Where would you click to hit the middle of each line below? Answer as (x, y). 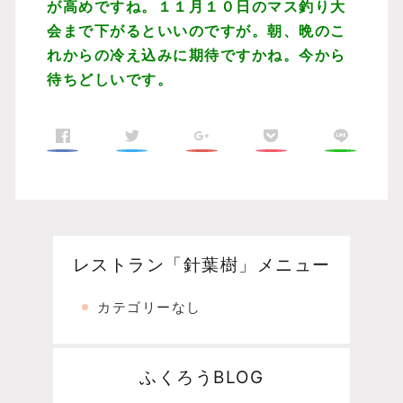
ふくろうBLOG (201, 377)
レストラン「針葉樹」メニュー (201, 265)
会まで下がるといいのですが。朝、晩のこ (197, 31)
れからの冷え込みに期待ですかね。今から (197, 55)
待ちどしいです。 (110, 79)
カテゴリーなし (149, 307)
